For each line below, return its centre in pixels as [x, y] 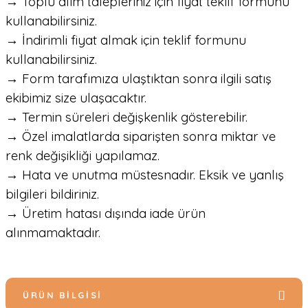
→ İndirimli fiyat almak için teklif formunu [126, 40]
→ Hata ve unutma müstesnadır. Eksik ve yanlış [145, 175]
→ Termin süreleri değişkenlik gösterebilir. [126, 117]
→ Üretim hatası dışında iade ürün [106, 213]
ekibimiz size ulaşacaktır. [76, 98]
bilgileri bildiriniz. [52, 194]
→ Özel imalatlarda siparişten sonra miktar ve [141, 136]
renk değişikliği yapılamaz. [82, 155]
